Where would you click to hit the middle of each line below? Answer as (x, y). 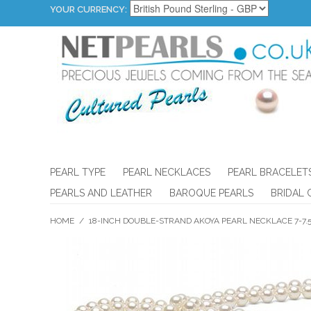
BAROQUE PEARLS (211, 193)
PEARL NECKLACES (167, 172)
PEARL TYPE (78, 172)
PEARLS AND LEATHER (101, 193)
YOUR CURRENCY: (89, 9)
